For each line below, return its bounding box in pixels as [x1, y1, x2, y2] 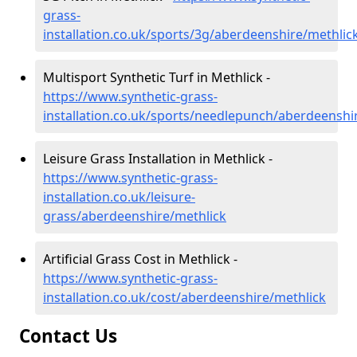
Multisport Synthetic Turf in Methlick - [43, 69, 270, 86]
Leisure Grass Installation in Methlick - [43, 150, 273, 167]
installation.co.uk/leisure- [43, 188, 195, 206]
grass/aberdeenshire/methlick [43, 207, 226, 225]
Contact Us [19, 324, 117, 348]
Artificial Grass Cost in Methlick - [43, 250, 237, 268]
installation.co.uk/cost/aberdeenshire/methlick [43, 288, 326, 306]
